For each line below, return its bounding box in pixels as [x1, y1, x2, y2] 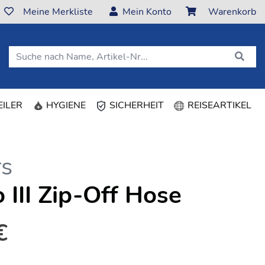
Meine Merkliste [23, 5, 93, 18]
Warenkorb [208, 5, 256, 18]
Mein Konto [122, 5, 172, 18]
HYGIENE [44, 99, 86, 112]
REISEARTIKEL [185, 99, 251, 112]
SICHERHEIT [107, 99, 164, 112]
